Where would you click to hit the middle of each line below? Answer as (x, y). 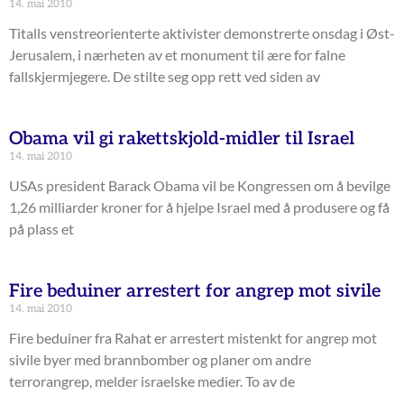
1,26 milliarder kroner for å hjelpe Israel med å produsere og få (199, 207)
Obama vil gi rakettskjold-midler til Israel (182, 139)
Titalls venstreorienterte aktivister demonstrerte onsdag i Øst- (202, 33)
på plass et (41, 229)
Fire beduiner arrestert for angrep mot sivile (195, 292)
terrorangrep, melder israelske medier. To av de (152, 381)
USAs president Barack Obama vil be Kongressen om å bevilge (200, 186)
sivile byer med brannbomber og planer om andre (160, 360)
